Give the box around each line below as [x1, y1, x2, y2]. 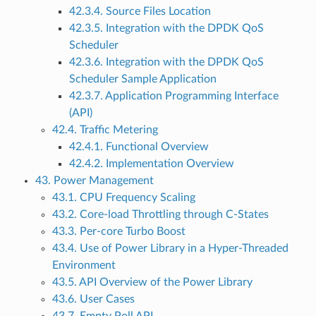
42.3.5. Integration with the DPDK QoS [68, 23, 264, 35]
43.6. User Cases [51, 293, 135, 305]
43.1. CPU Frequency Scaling [51, 192, 195, 204]
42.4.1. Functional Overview [68, 141, 209, 153]
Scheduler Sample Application [68, 73, 217, 85]
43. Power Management [35, 175, 154, 187]
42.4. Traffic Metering [51, 124, 158, 136]
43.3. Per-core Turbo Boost [51, 226, 186, 238]
